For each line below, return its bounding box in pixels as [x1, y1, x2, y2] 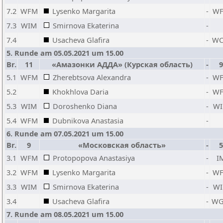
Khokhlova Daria [52, 87, 109, 97]
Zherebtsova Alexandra [53, 72, 131, 82]
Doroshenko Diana [53, 101, 117, 111]
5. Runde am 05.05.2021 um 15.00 [6, 48, 123, 58]
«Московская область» [78, 140, 166, 150]
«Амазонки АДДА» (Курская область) [51, 59, 193, 69]
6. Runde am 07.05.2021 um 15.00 [6, 128, 123, 138]
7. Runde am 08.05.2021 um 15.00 [6, 209, 123, 219]
